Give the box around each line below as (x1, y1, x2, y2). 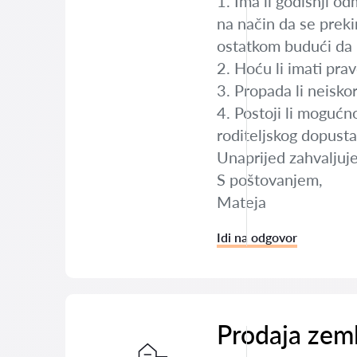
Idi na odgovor (217, 229, 297, 245)
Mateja (217, 192, 266, 211)
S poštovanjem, (217, 170, 323, 189)
